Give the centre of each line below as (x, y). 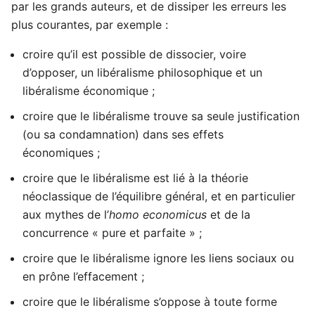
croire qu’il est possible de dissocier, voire (134, 54)
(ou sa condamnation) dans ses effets (123, 134)
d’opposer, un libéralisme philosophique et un (142, 72)
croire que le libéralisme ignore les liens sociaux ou (158, 258)
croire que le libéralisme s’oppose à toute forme (150, 301)
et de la (229, 214)
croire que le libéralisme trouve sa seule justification (161, 116)
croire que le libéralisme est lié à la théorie (135, 178)
